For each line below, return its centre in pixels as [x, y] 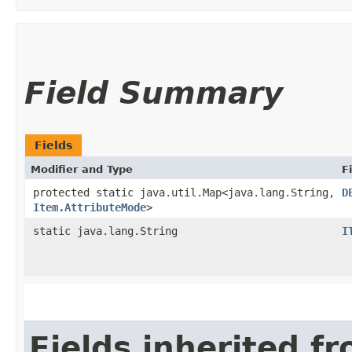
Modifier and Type [82, 169]
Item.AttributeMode [90, 207]
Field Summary [154, 93]
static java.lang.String [105, 231]
